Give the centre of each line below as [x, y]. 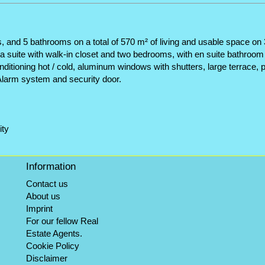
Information [51, 167]
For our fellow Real [62, 221]
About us [43, 196]
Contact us [47, 184]
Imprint [39, 209]
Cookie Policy [52, 246]
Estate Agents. [54, 233]
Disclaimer [46, 258]
